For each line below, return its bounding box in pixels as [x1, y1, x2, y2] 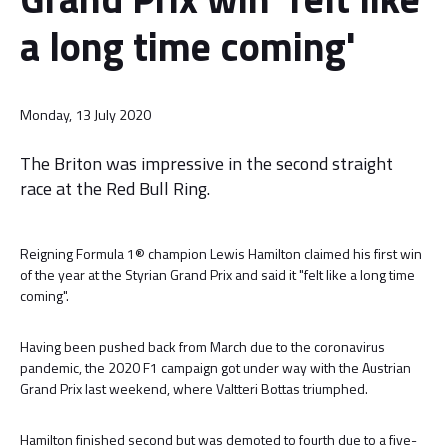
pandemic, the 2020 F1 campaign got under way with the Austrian [20, 357, 411, 378]
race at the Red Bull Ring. [20, 175, 210, 202]
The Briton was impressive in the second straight [20, 150, 393, 177]
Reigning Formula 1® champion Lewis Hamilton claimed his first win [20, 243, 422, 264]
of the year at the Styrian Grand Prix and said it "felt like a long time [20, 264, 415, 285]
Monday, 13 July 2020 [20, 104, 151, 126]
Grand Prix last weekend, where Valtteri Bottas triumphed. [20, 378, 368, 399]
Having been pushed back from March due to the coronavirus [20, 336, 385, 357]
